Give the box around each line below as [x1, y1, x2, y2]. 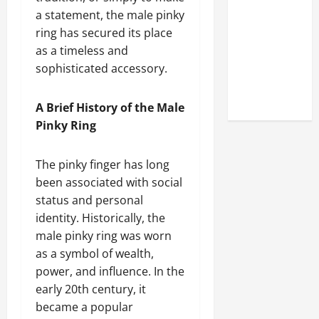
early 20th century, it [36, 281, 146, 297]
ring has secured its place [36, 24, 172, 41]
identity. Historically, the [36, 209, 165, 226]
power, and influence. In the [36, 263, 184, 279]
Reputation [241, 35, 294, 52]
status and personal [36, 192, 143, 208]
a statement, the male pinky [36, 6, 184, 23]
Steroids [241, 88, 281, 105]
